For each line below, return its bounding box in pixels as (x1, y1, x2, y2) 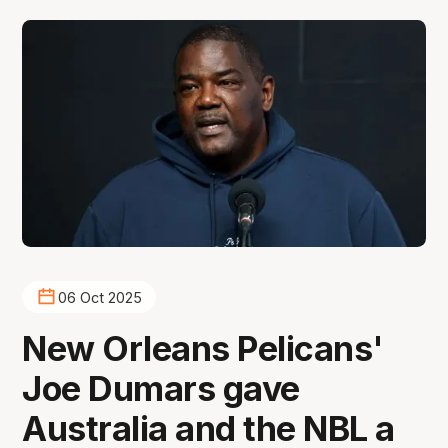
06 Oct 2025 (57, 288, 142, 306)
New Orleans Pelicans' (22, 328, 384, 370)
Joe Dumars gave (22, 368, 300, 410)
